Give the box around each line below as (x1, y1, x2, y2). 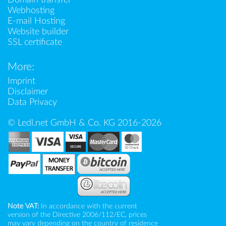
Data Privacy (8, 98, 57, 107)
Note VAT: (8, 203, 39, 210)
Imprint (8, 77, 35, 86)
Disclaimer (8, 87, 48, 96)
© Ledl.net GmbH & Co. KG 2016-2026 (8, 119, 161, 128)
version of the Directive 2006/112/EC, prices (8, 211, 147, 219)
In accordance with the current (39, 203, 137, 210)
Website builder (8, 27, 69, 36)
